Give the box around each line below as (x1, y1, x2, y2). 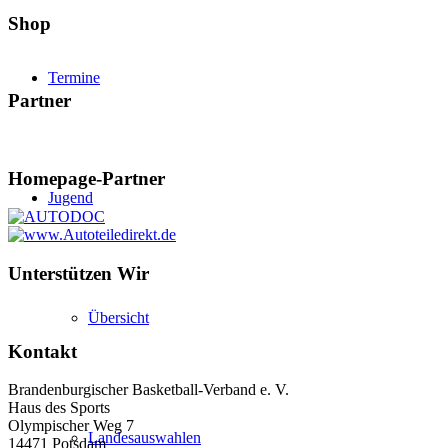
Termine (48, 69, 100, 86)
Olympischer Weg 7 (8, 417, 134, 435)
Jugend (48, 189, 93, 206)
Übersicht (88, 309, 149, 326)
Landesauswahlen (88, 429, 201, 446)
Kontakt (8, 340, 77, 362)
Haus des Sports (8, 399, 110, 417)
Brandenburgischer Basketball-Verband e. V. (8, 381, 289, 399)
